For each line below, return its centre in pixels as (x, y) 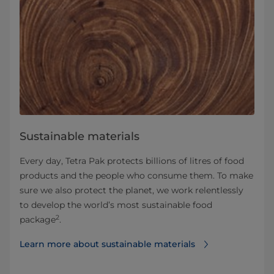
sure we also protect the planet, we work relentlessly (131, 190)
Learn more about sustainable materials (107, 244)
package (38, 219)
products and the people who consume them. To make (136, 175)
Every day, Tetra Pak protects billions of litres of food (132, 161)
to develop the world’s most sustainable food (116, 205)
